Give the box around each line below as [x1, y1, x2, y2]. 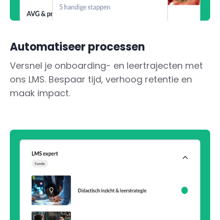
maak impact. [10, 87, 70, 100]
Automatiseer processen [10, 39, 145, 55]
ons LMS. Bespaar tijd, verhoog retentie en [10, 73, 192, 86]
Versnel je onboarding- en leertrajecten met [10, 59, 203, 72]
